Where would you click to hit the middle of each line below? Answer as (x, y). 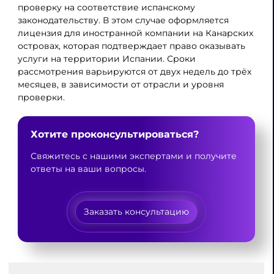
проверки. (41, 97)
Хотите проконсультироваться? (114, 134)
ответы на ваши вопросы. (88, 168)
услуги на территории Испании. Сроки (106, 59)
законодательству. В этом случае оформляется (123, 20)
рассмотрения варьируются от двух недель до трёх (134, 72)
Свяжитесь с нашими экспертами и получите (133, 156)
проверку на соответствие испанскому (106, 7)
